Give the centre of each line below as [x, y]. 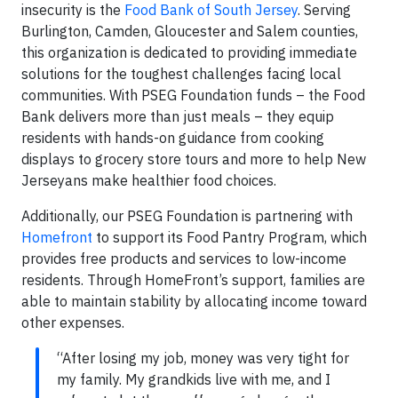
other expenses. [73, 322]
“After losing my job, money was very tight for [203, 358]
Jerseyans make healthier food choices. [149, 180]
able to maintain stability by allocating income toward [194, 301]
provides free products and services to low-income [184, 259]
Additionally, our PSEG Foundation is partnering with [187, 216]
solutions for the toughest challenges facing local [181, 74]
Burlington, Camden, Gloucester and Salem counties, [190, 31]
